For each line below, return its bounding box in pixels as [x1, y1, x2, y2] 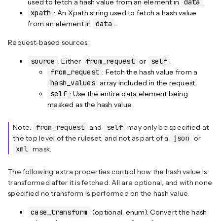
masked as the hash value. [47, 100, 133, 109]
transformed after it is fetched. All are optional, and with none [8, 178, 212, 187]
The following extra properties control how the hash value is [8, 167, 207, 176]
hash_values [50, 78, 95, 87]
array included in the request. [98, 78, 197, 87]
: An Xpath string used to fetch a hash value [54, 8, 197, 17]
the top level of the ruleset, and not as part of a [13, 133, 170, 143]
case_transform [31, 207, 88, 217]
